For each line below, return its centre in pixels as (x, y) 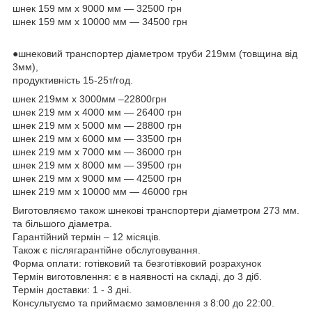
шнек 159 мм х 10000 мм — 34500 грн (100, 21)
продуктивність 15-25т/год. (73, 80)
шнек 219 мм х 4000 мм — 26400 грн (97, 112)
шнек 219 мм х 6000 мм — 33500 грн (97, 138)
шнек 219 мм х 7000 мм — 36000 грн (97, 151)
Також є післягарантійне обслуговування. (107, 250)
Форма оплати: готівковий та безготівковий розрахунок (137, 263)
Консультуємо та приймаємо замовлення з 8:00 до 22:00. (143, 303)
